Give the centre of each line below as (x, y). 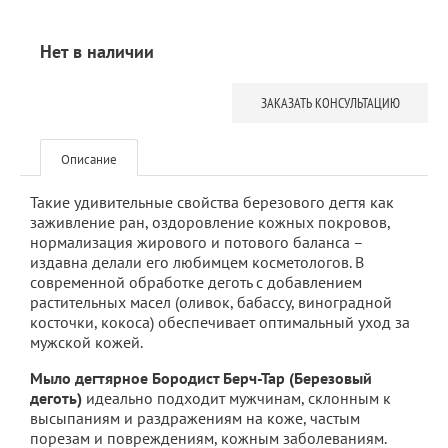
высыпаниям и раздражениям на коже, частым (195, 418)
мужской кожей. (86, 342)
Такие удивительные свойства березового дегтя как (212, 202)
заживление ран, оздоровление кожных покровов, (210, 222)
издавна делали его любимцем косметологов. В (197, 262)
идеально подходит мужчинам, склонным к (236, 398)
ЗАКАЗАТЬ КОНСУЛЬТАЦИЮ (330, 103)
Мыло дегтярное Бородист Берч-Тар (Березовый (201, 378)
